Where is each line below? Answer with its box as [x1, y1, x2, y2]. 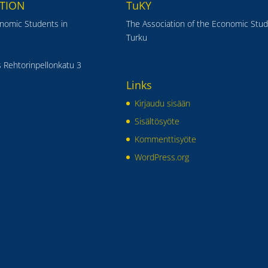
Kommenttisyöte [134, 133, 196, 145]
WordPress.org [134, 151, 189, 163]
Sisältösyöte [134, 115, 179, 127]
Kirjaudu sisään [134, 98, 190, 109]
